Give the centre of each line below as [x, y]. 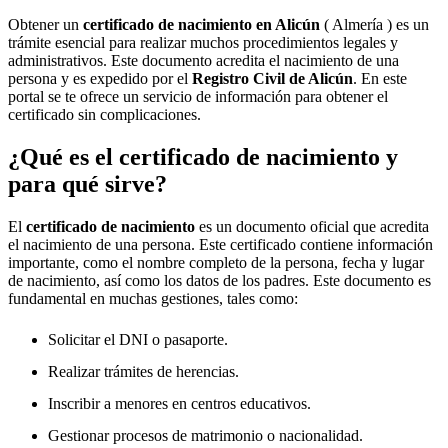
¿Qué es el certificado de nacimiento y [203, 156]
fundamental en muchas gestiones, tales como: [153, 298]
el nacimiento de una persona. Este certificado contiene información [220, 244]
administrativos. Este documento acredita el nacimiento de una [203, 60]
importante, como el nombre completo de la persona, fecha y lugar [216, 262]
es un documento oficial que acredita [312, 226]
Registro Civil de [250, 78]
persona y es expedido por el [100, 78]
